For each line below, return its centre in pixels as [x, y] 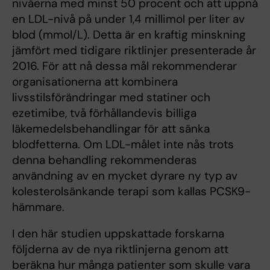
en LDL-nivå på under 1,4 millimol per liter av [128, 19]
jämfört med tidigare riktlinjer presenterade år [134, 50]
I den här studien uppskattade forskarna [118, 233]
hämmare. [40, 207]
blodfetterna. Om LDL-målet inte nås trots [123, 144]
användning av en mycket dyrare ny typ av [125, 175]
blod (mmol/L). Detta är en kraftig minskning [129, 34]
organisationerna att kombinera [95, 81]
